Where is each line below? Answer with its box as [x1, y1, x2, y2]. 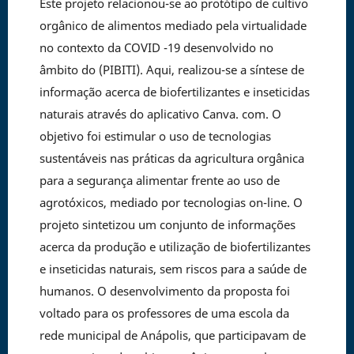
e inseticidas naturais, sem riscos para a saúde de [39, 260, 307, 277]
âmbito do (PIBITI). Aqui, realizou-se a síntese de [39, 61, 304, 77]
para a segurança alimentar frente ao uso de [39, 171, 280, 188]
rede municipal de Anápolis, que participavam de [39, 326, 306, 343]
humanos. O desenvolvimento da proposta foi [39, 282, 290, 299]
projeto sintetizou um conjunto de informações [39, 216, 296, 232]
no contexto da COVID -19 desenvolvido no [39, 39, 273, 55]
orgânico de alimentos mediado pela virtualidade [39, 17, 307, 33]
